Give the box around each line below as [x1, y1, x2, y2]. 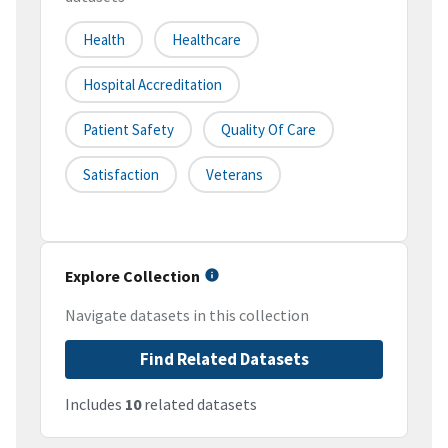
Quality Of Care [221, 120, 316, 140]
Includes [65, 394, 125, 415]
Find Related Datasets [139, 348, 309, 371]
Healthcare [172, 30, 241, 50]
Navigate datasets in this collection [65, 305, 309, 326]
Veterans [206, 165, 263, 185]
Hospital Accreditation [83, 75, 222, 95]
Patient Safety [83, 120, 174, 140]
